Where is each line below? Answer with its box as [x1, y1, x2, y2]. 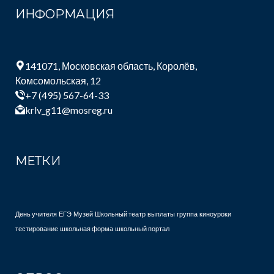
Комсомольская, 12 [15, 75, 101, 87]
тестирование [15, 224, 58, 233]
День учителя [15, 210, 57, 218]
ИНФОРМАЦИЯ [15, 7, 114, 22]
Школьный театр [95, 210, 146, 218]
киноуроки [199, 210, 231, 218]
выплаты [147, 210, 175, 218]
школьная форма [60, 224, 113, 233]
